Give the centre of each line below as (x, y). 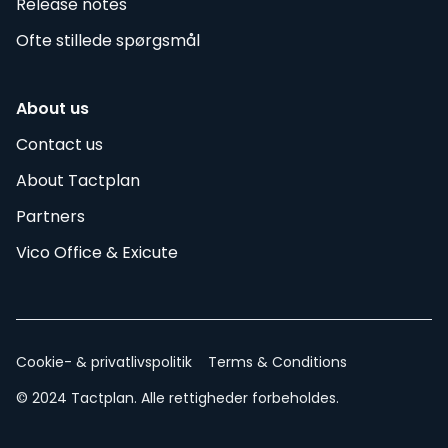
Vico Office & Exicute (97, 252)
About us (52, 108)
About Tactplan (78, 180)
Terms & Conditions (277, 361)
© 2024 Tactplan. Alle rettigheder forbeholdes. (177, 397)
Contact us (59, 144)
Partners (50, 216)
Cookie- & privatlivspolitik (104, 361)
